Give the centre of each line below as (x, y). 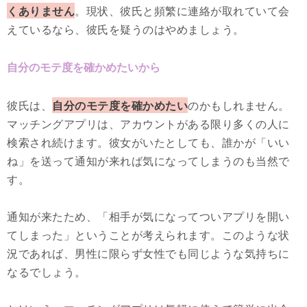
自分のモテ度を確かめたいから (84, 67)
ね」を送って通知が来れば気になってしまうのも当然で (148, 161)
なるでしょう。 (47, 272)
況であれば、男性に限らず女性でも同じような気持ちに (148, 254)
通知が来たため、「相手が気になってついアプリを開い (148, 217)
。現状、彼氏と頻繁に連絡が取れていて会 (182, 11)
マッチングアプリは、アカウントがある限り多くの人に (148, 124)
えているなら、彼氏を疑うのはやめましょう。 (126, 29)
